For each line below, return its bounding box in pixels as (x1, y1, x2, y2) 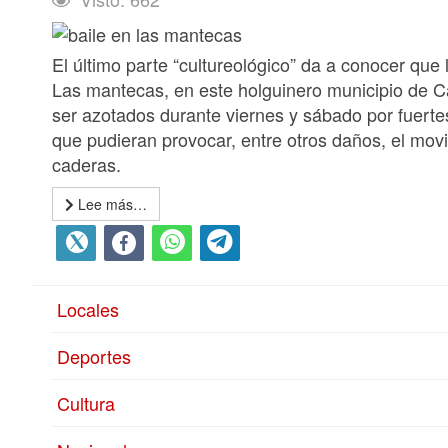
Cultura (57, 390, 115, 416)
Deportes (57, 343, 131, 369)
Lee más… (74, 194, 147, 214)
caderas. (52, 151, 121, 177)
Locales (57, 296, 119, 322)
